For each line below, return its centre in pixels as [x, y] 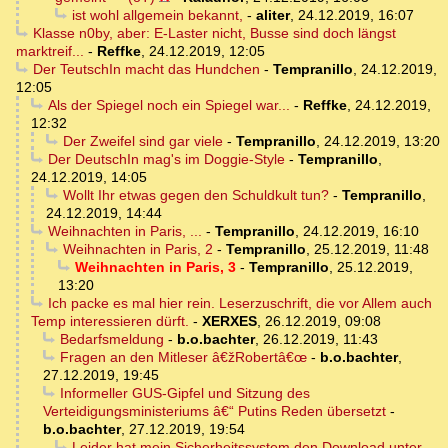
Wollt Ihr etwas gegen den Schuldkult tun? [195, 195]
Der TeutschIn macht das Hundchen [146, 69]
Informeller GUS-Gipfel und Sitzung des [184, 393]
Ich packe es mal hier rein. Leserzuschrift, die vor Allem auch [239, 303]
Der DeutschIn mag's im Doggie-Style [166, 159]
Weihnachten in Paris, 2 [137, 249]
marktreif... [50, 51]
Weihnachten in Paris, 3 [155, 267]
